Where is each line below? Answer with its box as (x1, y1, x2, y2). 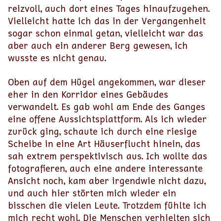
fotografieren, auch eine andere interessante (8, 162, 203, 175)
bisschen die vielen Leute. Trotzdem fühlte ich (8, 199, 207, 212)
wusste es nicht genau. (8, 51, 106, 64)
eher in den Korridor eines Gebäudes (8, 88, 168, 101)
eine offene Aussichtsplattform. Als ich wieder (8, 112, 207, 125)
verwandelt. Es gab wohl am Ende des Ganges (8, 100, 205, 113)
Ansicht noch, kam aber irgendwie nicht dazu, (8, 174, 206, 187)
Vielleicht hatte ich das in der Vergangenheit (8, 14, 206, 27)
